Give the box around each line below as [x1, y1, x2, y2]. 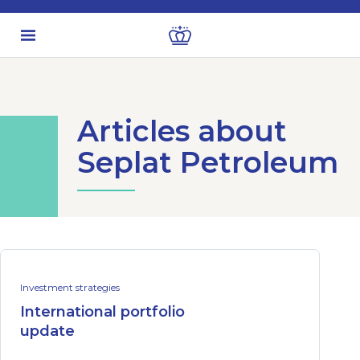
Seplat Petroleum [77, 145, 338, 180]
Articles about [77, 113, 287, 149]
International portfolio [20, 303, 185, 321]
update [20, 322, 75, 340]
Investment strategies [20, 281, 120, 293]
